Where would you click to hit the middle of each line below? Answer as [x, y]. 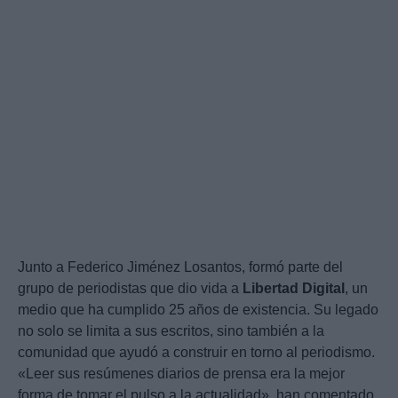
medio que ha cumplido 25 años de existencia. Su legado [198, 309]
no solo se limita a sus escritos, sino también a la [171, 330]
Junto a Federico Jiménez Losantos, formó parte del [180, 267]
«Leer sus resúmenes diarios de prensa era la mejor [181, 373]
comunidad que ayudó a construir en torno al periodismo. [196, 352]
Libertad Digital [294, 288]
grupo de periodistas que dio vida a [130, 288]
